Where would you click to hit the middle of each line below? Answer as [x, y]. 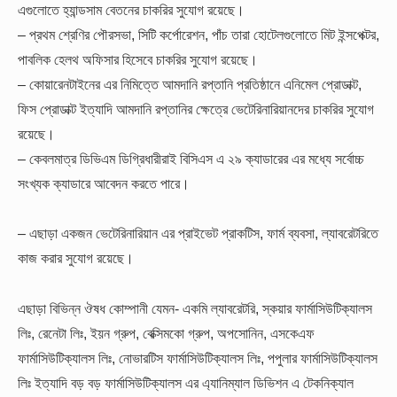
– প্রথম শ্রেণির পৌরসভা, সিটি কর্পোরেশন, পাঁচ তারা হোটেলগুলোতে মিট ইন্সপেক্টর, [198, 35]
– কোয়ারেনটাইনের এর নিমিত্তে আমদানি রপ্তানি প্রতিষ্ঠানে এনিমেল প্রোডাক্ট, [190, 85]
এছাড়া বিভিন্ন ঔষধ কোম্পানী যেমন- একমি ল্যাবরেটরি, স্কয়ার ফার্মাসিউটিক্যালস [195, 308]
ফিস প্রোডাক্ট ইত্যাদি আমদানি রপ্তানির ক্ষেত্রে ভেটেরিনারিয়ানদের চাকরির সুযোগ [196, 109]
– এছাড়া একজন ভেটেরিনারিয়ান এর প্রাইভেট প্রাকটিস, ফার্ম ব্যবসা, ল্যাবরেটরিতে [198, 234]
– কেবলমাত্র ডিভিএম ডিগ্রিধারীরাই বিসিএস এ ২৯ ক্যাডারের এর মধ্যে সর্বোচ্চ [191, 159]
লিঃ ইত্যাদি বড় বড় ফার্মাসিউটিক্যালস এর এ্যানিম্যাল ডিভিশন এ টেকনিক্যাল [186, 382]
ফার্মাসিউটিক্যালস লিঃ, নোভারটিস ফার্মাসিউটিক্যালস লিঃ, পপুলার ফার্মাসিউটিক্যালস [198, 358]
